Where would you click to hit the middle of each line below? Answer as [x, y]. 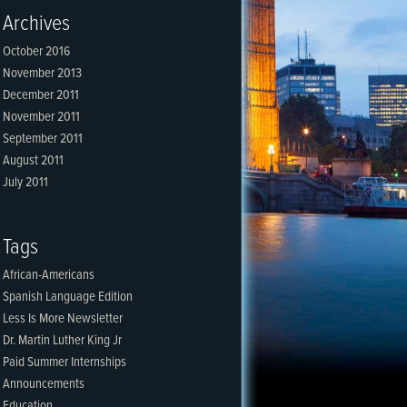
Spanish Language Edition [68, 297]
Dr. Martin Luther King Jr [62, 341]
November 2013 [42, 74]
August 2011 [33, 161]
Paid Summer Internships [65, 362]
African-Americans [49, 275]
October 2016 [36, 52]
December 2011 [41, 95]
